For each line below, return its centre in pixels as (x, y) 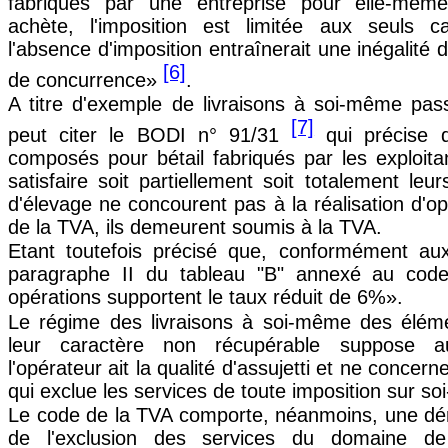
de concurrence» (85, 80)
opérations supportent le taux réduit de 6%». (205, 297)
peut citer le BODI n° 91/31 (150, 134)
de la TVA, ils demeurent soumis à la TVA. (195, 226)
